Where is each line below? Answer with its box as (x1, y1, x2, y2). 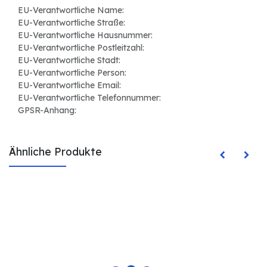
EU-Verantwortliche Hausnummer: (18, 30, 153, 41)
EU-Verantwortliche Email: (18, 80, 121, 91)
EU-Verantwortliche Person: (18, 67, 126, 79)
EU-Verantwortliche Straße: (18, 17, 125, 29)
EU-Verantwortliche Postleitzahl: (18, 42, 144, 54)
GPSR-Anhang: (18, 105, 76, 116)
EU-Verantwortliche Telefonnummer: (18, 92, 161, 104)
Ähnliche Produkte (9, 145, 102, 159)
